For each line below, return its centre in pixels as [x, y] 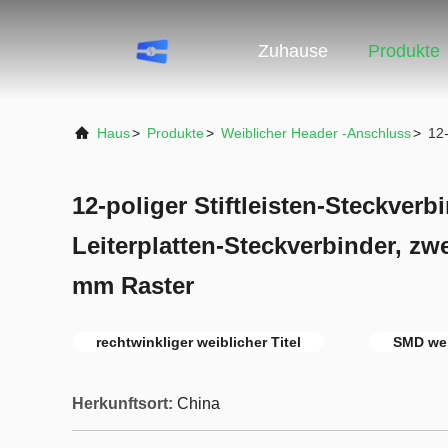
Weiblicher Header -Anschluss [316, 133]
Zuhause [293, 51]
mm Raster [133, 285]
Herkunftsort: [122, 403]
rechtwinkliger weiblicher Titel [198, 342]
